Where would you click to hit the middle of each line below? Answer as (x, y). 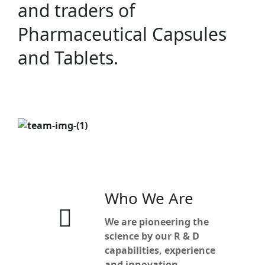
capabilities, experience (160, 250)
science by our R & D (152, 236)
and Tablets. (68, 58)
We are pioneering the (157, 222)
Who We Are (149, 198)
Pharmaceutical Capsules (122, 34)
